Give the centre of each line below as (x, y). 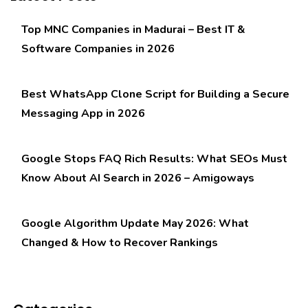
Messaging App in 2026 (83, 114)
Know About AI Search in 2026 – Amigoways (138, 178)
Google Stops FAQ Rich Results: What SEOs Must (154, 159)
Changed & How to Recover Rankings (120, 243)
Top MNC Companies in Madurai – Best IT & (133, 30)
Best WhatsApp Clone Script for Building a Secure (155, 95)
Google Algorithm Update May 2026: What (135, 224)
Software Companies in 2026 (98, 49)
